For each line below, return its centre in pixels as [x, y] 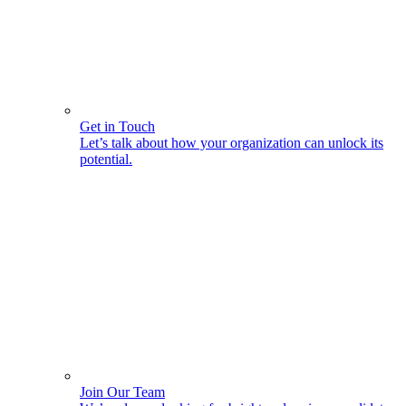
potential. [106, 159]
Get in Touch [117, 127]
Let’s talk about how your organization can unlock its [232, 143]
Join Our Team [122, 392]
